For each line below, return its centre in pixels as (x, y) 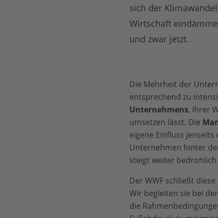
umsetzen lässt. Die (166, 122)
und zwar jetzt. (159, 39)
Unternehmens (159, 109)
